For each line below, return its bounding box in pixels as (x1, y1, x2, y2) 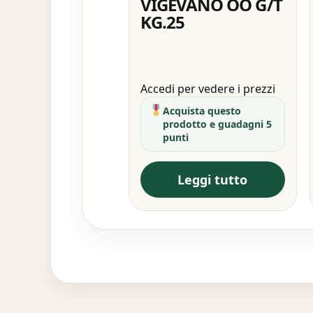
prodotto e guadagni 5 (163, 117, 272, 131)
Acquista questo (163, 103, 242, 117)
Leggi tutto (177, 170, 248, 188)
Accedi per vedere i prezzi (140, 80, 275, 96)
